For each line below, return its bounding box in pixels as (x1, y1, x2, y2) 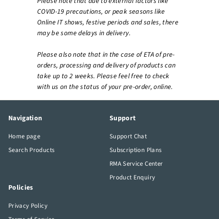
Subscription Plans (109, 146, 162, 154)
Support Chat (109, 132, 147, 141)
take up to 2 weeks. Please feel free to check (37, 71, 170, 81)
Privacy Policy (8, 201, 47, 210)
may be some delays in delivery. (37, 28, 131, 38)
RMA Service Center (109, 159, 163, 168)
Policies (8, 183, 33, 193)
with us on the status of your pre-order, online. (37, 82, 173, 92)
